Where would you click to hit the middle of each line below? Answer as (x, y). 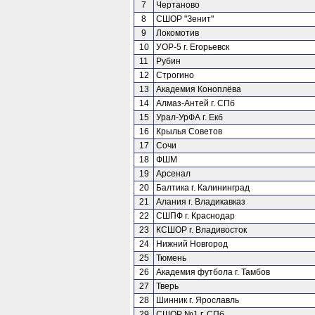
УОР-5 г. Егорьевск (193, 47)
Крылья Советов (189, 131)
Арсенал (173, 174)
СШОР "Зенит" (185, 19)
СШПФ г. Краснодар (195, 216)
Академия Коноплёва (199, 89)
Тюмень (171, 258)
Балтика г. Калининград (203, 188)
